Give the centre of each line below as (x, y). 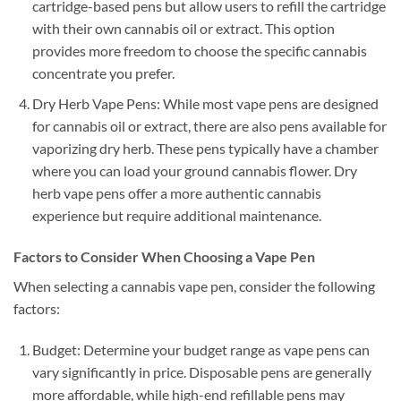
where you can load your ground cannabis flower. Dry (194, 171)
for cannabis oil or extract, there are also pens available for (209, 126)
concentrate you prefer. (103, 73)
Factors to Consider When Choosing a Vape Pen (164, 257)
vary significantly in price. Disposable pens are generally (201, 372)
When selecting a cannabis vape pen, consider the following (194, 286)
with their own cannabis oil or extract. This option (183, 28)
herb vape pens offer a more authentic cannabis (176, 193)
